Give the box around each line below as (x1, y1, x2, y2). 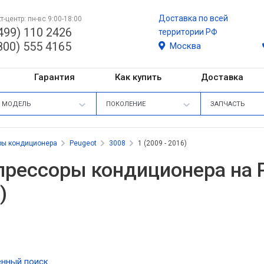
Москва (169, 41, 201, 51)
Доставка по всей (159, 14, 228, 23)
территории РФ (159, 27, 217, 37)
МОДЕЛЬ (2, 100, 31, 108)
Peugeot (70, 138, 97, 147)
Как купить (114, 71, 161, 82)
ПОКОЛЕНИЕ (106, 100, 146, 108)
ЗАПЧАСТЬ (210, 100, 245, 108)
